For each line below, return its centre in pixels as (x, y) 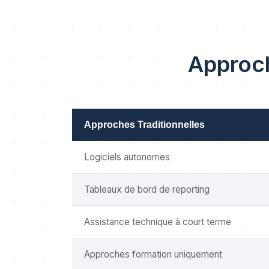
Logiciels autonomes (127, 157)
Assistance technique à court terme (158, 222)
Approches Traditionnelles (144, 125)
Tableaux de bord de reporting (147, 189)
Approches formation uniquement (153, 254)
